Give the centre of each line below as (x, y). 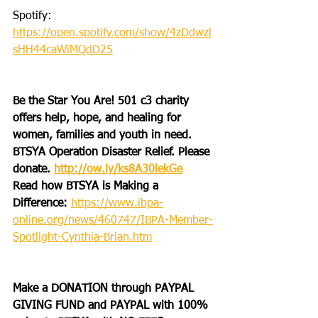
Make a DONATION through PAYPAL (105, 289)
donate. (33, 169)
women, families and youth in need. (102, 135)
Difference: (42, 203)
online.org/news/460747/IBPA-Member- (113, 220)
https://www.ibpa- (117, 203)
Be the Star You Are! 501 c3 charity (103, 101)
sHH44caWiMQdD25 (63, 50)
